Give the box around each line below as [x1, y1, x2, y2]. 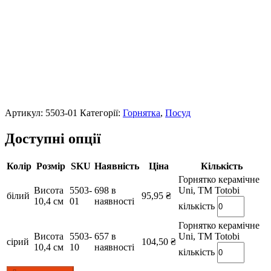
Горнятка [123, 107, 160, 118]
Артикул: [5, 107, 45, 118]
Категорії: [80, 107, 123, 118]
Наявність [94, 160, 139, 171]
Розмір [36, 160, 65, 171]
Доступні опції [5, 130, 101, 146]
